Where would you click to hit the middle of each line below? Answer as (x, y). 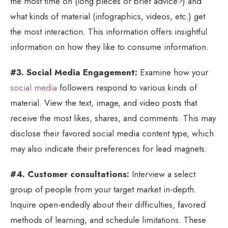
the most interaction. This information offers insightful (109, 31)
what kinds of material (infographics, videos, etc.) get (108, 16)
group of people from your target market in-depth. (103, 189)
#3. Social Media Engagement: (74, 72)
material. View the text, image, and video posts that (104, 103)
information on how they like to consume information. (109, 47)
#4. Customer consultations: (70, 174)
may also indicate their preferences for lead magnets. (109, 148)
